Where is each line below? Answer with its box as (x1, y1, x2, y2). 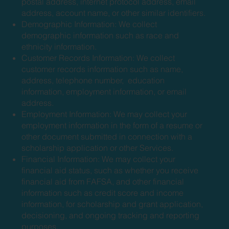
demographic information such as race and (21, 30, 179, 40)
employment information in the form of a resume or (21, 120, 203, 130)
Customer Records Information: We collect (21, 52, 175, 63)
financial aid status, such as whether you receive (21, 165, 199, 175)
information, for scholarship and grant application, (21, 198, 203, 209)
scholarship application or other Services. (21, 142, 174, 153)
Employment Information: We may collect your (21, 108, 188, 119)
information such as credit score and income (21, 187, 184, 198)
